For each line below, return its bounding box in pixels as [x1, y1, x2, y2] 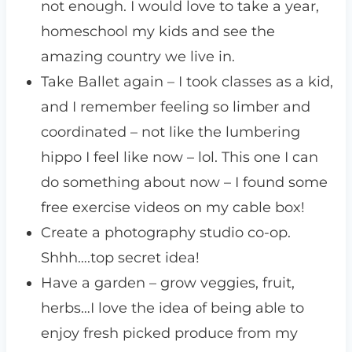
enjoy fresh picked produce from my [40, 324, 298, 343]
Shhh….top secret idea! [40, 249, 200, 267]
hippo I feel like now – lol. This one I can [40, 148, 318, 167]
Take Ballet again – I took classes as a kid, [40, 73, 333, 91]
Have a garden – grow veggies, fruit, [40, 274, 295, 292]
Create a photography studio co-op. [40, 224, 291, 242]
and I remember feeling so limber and [40, 98, 310, 116]
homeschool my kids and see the [40, 23, 275, 41]
